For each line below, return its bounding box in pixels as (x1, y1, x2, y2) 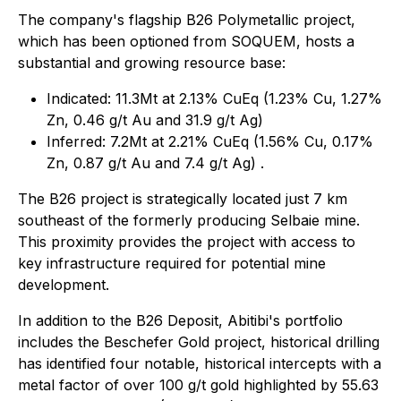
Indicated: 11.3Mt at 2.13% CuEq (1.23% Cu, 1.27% (47, 90, 382, 108)
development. (18, 276, 109, 294)
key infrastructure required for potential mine (18, 254, 326, 273)
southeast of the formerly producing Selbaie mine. (18, 211, 360, 230)
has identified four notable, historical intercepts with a (18, 354, 381, 373)
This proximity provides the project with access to (18, 233, 355, 252)
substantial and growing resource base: (18, 54, 286, 73)
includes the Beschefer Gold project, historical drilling (18, 333, 380, 352)
